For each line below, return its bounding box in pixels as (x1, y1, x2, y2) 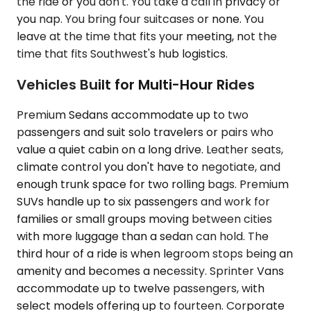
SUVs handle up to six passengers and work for (17, 194, 270, 210)
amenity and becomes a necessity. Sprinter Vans (17, 263, 284, 280)
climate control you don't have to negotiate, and (17, 159, 280, 176)
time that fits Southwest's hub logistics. (17, 46, 228, 62)
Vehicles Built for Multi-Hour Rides (17, 74, 255, 94)
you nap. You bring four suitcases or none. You (17, 11, 264, 28)
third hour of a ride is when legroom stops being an (17, 246, 293, 262)
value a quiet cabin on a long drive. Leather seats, (17, 142, 283, 158)
